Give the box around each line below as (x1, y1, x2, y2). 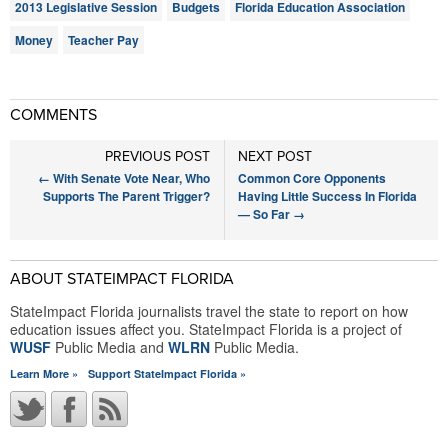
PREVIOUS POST (104, 148, 210, 165)
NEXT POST (238, 148, 313, 165)
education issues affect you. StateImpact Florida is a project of (10, 319, 402, 339)
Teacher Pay (68, 31, 139, 49)
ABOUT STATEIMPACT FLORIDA (10, 269, 234, 289)
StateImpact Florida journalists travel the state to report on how (10, 301, 408, 321)
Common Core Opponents (238, 169, 387, 187)
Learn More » (10, 366, 78, 381)
